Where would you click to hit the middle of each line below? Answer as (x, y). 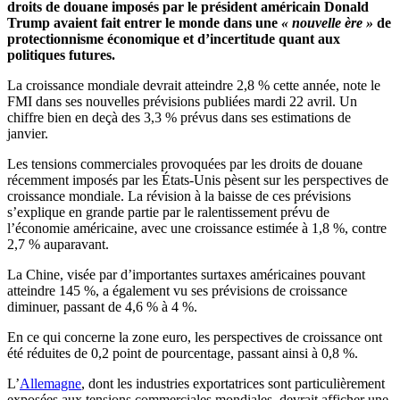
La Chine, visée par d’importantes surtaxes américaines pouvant (186, 275)
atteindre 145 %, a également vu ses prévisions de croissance (177, 291)
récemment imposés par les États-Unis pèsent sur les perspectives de (198, 180)
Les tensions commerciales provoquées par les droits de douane (185, 164)
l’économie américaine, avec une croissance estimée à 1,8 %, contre (197, 229)
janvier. (28, 134)
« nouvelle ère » (325, 23)
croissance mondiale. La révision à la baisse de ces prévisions (179, 196)
